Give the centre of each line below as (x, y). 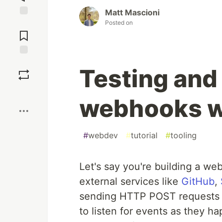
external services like (130, 182)
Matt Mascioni (132, 13)
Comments (24, 32)
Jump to (24, 23)
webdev (103, 136)
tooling (184, 136)
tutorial (144, 136)
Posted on (119, 23)
